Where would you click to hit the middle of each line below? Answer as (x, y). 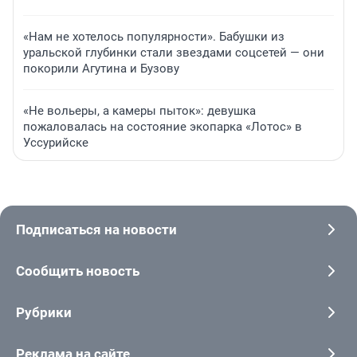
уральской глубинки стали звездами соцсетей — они (174, 53)
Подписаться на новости (96, 230)
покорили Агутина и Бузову (101, 69)
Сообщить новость (78, 271)
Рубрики (44, 313)
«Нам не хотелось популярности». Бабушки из (154, 37)
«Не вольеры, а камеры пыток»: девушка (139, 111)
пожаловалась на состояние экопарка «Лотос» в (163, 127)
